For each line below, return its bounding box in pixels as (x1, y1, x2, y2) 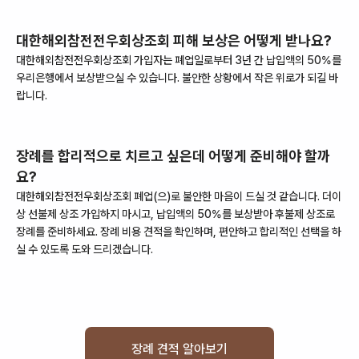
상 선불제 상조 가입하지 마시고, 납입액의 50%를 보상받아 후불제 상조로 (16, 208, 335, 220)
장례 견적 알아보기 (131, 341, 228, 357)
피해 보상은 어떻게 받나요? (170, 32, 332, 49)
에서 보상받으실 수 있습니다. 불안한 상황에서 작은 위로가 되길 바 (54, 71, 338, 84)
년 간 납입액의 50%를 (242, 54, 341, 67)
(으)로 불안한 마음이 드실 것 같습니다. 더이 (153, 190, 341, 203)
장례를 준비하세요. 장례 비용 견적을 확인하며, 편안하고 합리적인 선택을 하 (16, 225, 341, 238)
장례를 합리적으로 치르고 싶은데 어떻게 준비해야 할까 (16, 147, 330, 164)
